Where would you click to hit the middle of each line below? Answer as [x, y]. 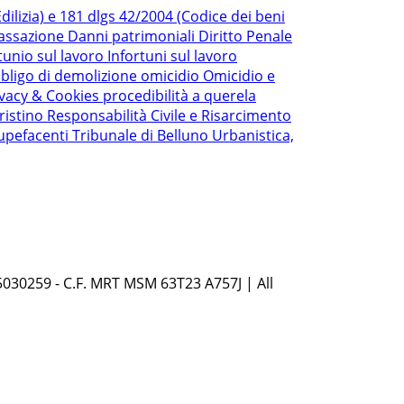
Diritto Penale [245, 37]
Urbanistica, [253, 136]
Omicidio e [239, 76]
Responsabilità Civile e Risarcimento [169, 116]
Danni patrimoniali [133, 37]
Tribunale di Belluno [142, 136]
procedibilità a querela [179, 96]
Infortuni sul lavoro [172, 56]
